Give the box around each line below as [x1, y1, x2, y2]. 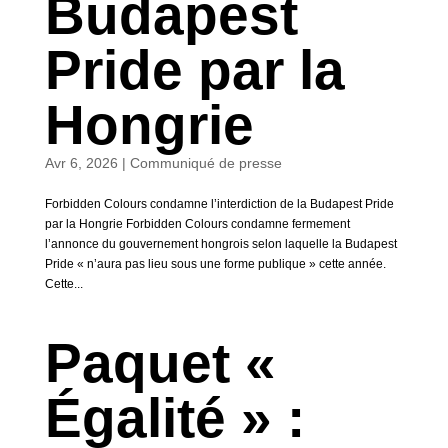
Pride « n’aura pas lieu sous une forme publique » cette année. [44, 257, 386, 271]
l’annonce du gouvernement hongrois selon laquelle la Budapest [44, 237, 397, 251]
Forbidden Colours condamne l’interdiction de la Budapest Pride [44, 197, 394, 211]
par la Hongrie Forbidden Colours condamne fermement [44, 217, 350, 231]
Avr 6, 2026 [44, 155, 118, 171]
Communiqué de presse [129, 155, 282, 171]
